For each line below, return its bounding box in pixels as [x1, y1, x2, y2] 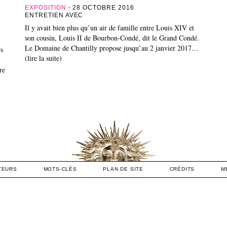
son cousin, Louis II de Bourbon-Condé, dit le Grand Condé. [25, 32, 199, 43]
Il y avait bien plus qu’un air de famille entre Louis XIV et [25, 22, 194, 32]
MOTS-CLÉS [43, 166, 77, 172]
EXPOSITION [25, 4, 66, 11]
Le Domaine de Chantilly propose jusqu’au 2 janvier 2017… [25, 43, 199, 53]
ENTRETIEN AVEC [25, 11, 86, 19]
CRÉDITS [169, 166, 195, 172]
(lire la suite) [25, 53, 62, 63]
